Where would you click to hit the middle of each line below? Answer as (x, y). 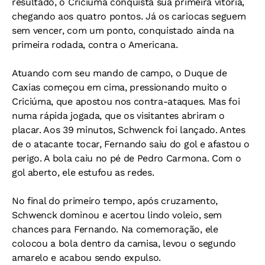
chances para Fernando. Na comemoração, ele (115, 229)
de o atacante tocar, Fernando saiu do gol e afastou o (131, 144)
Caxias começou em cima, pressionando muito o (119, 87)
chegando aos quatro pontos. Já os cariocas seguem (129, 16)
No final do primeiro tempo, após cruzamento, (115, 201)
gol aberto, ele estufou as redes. (83, 172)
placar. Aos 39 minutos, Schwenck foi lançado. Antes (129, 130)
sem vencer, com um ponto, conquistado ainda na (123, 30)
